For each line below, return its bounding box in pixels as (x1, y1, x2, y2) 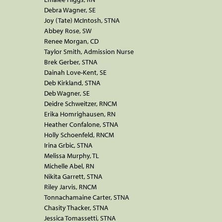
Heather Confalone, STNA (44, 119, 118, 129)
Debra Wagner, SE (44, 5, 96, 14)
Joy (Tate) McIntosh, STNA (44, 15, 120, 25)
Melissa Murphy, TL (44, 151, 99, 160)
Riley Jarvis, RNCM (44, 182, 97, 191)
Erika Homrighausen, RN (44, 109, 115, 118)
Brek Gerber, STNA (44, 57, 98, 66)
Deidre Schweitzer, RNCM (44, 99, 117, 108)
